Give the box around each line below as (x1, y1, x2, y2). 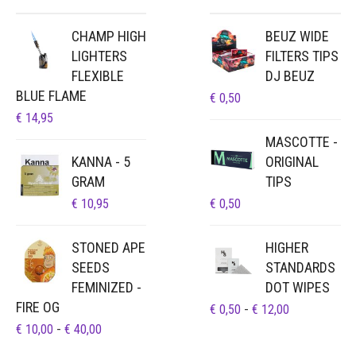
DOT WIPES (265, 278, 330, 296)
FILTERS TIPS (265, 47, 339, 64)
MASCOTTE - (265, 133, 338, 150)
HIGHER (265, 238, 308, 256)
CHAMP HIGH (71, 27, 146, 44)
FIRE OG (15, 298, 60, 315)
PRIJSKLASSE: (100, 320, 185, 336)
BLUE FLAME (15, 87, 87, 104)
